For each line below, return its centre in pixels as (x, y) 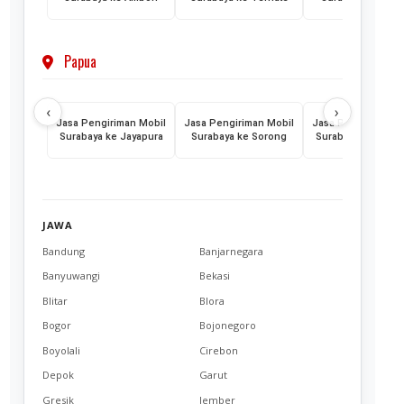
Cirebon (218, 350)
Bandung (64, 251)
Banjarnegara (231, 251)
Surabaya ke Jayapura (111, 137)
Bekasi (214, 276)
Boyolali (62, 350)
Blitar (55, 300)
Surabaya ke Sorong (239, 137)
